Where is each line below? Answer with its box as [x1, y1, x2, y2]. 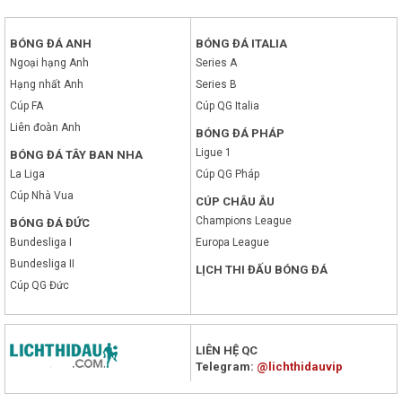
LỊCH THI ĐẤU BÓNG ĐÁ [196, 263, 328, 277]
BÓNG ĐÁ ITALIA [196, 37, 288, 51]
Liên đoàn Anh [10, 121, 81, 135]
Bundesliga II [10, 258, 74, 271]
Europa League [196, 236, 270, 249]
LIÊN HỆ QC [196, 344, 258, 358]
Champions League [196, 214, 293, 228]
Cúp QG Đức [10, 279, 69, 293]
